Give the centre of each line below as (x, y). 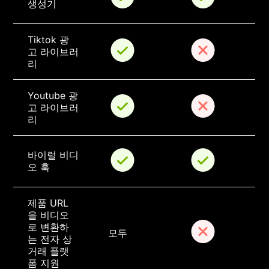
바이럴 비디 (53, 155)
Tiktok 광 (49, 40)
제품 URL (48, 203)
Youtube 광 (53, 96)
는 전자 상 (50, 239)
